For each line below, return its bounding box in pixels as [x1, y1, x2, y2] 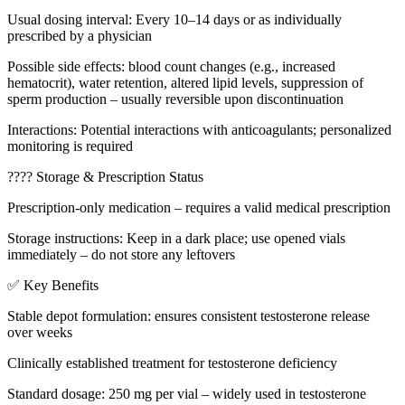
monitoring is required [7, 137, 133, 154]
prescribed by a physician [7, 27, 152, 43]
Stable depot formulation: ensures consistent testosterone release [7, 307, 370, 324]
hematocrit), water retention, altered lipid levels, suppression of [7, 74, 363, 90]
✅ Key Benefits [7, 277, 99, 293]
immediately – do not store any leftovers [7, 246, 235, 262]
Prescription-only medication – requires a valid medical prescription [7, 199, 391, 215]
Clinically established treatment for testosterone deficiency [7, 354, 337, 371]
